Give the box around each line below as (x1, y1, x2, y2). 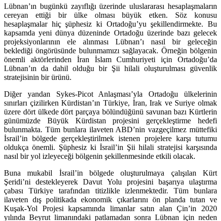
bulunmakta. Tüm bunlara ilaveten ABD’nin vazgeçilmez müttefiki (4, 125, 217, 134)
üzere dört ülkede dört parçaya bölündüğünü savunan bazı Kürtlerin (4, 107, 217, 116)
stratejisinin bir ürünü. (4, 73, 72, 81)
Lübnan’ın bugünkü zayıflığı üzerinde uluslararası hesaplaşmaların (4, 1, 217, 10)
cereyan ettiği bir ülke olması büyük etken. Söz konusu (4, 10, 217, 19)
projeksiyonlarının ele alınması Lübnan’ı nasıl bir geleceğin (4, 37, 217, 46)
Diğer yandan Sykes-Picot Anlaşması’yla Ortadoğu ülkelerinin (4, 89, 217, 98)
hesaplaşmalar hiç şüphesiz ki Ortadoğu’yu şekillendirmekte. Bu (4, 19, 217, 28)
